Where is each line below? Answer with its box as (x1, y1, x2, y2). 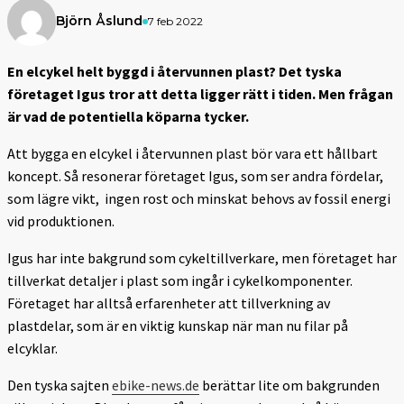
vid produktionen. (7, 211, 115, 230)
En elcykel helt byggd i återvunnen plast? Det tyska (7, 61, 342, 80)
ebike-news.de (112, 375, 199, 394)
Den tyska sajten (7, 375, 112, 394)
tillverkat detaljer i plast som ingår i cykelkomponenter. (7, 271, 353, 289)
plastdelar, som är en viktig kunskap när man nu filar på (7, 316, 348, 335)
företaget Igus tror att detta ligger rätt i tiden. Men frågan (7, 84, 393, 103)
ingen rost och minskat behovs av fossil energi (105, 188, 390, 207)
